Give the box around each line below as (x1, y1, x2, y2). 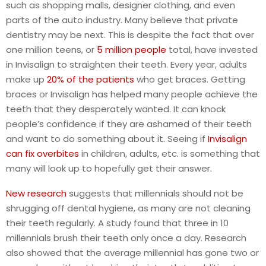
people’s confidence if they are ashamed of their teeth (6, 117, 252, 130)
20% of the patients (47, 72, 134, 85)
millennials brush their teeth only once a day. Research (6, 231, 246, 244)
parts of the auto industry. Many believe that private (6, 13, 238, 26)
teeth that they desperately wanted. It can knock (6, 102, 226, 115)
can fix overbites (6, 147, 79, 160)
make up (6, 72, 47, 85)
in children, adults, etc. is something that (79, 147, 260, 160)
